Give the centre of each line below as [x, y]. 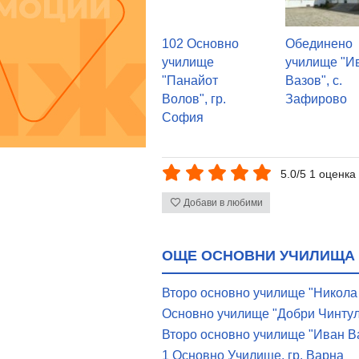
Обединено [319, 43]
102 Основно [200, 43]
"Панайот [190, 80]
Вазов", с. [314, 80]
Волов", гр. [194, 99]
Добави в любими [223, 203]
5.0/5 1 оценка [319, 174]
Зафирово [317, 99]
